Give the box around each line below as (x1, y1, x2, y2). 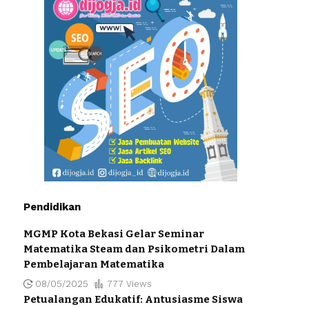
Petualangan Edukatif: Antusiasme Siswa (23, 292, 243, 306)
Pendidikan (23, 200, 81, 213)
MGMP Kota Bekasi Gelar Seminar (23, 227, 204, 240)
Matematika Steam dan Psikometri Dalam (23, 242, 245, 255)
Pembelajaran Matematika (23, 257, 164, 270)
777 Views (106, 278, 152, 289)
